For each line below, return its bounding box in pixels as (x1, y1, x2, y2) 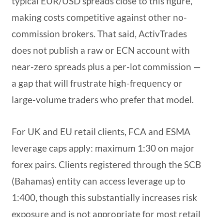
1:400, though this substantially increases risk (12, 192, 197, 203)
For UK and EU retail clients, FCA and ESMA (12, 126, 190, 138)
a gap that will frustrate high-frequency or (12, 77, 183, 89)
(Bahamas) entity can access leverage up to (12, 175, 186, 187)
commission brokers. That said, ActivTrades (12, 28, 187, 40)
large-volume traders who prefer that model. (12, 94, 194, 106)
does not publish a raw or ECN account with (12, 45, 190, 56)
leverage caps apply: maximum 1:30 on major (12, 142, 195, 154)
